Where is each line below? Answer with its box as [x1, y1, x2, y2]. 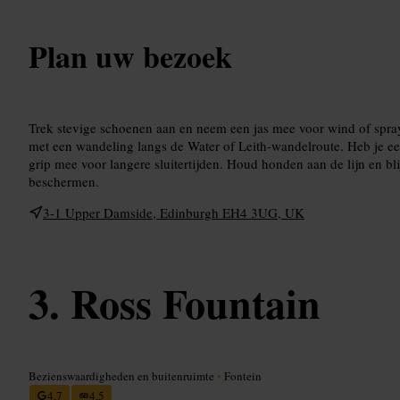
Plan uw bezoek [29, 33, 232, 79]
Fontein [221, 367, 262, 384]
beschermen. [29, 171, 99, 190]
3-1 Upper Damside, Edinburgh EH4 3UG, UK [43, 203, 304, 221]
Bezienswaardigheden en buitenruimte [29, 367, 217, 384]
